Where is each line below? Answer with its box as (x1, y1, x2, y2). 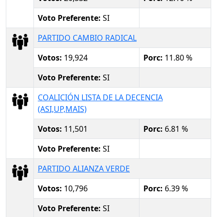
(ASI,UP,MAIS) (38, 103, 87, 114)
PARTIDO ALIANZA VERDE (38, 163, 130, 174)
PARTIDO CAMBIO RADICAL (38, 32, 137, 43)
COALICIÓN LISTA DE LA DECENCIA (38, 92, 163, 103)
